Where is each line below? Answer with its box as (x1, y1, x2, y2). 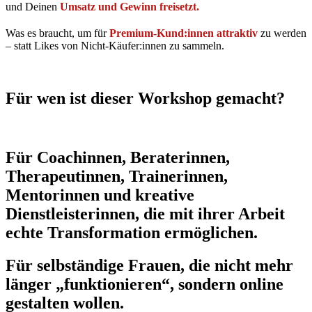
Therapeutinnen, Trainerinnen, (6, 167, 228, 186)
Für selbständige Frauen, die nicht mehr (6, 256, 293, 275)
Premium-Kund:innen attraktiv (109, 26, 258, 39)
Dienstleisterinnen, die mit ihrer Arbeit (6, 205, 285, 224)
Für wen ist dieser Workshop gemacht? (6, 89, 285, 108)
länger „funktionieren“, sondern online (6, 275, 283, 294)
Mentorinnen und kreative (6, 186, 194, 205)
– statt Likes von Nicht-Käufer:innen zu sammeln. (6, 39, 224, 52)
